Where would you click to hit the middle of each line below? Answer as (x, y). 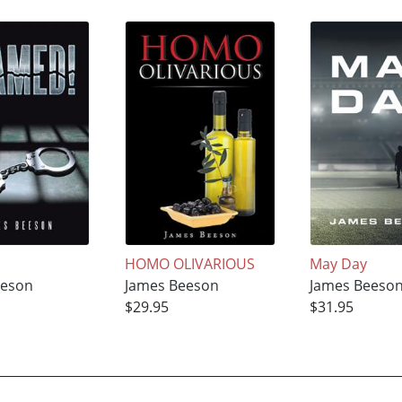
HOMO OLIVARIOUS (189, 263)
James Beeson (171, 285)
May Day (339, 263)
